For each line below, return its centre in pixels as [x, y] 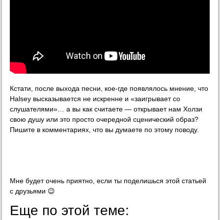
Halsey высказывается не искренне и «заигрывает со [95, 99]
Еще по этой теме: [70, 211]
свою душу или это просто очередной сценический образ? [104, 120]
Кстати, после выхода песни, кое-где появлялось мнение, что [109, 89]
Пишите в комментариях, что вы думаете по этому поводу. [105, 130]
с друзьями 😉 [33, 191]
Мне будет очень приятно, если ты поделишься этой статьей [108, 181]
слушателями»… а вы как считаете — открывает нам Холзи [106, 109]
